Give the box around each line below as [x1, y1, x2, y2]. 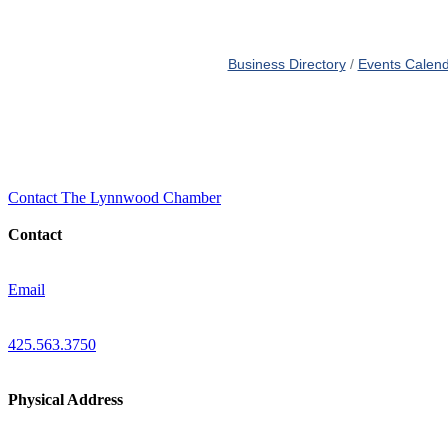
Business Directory [227, 56, 346, 72]
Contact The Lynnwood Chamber [8, 189, 221, 207]
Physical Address [8, 391, 123, 409]
